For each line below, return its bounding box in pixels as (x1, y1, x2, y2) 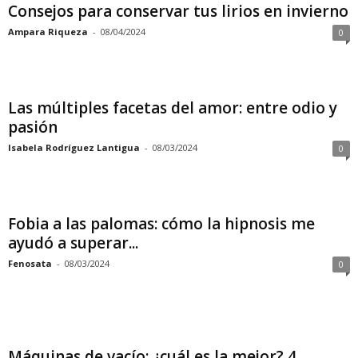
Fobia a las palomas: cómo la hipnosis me (8, 213, 315, 234)
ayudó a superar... (8, 233, 138, 253)
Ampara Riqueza (8, 26, 88, 38)
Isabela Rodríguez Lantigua (8, 141, 140, 153)
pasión (8, 117, 58, 137)
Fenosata (8, 257, 52, 269)
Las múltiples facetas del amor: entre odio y (8, 97, 337, 118)
